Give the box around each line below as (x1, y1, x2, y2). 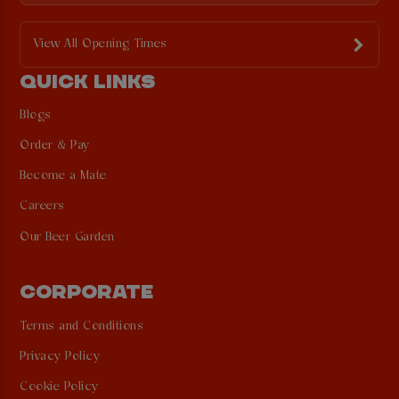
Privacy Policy (20, 349, 101, 363)
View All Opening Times (33, 37, 167, 52)
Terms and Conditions (20, 319, 144, 333)
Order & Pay (20, 139, 90, 153)
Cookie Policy (20, 380, 99, 395)
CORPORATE (20, 280, 155, 304)
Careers (20, 199, 65, 214)
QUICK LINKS (20, 69, 157, 93)
